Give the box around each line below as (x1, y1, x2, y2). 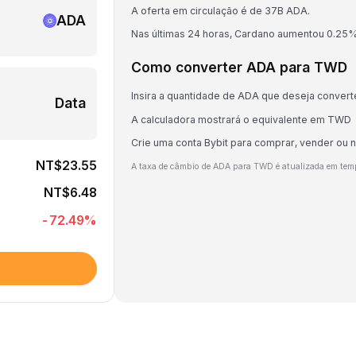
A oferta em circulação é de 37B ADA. (131, 4, 310, 17)
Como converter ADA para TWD (131, 59, 347, 75)
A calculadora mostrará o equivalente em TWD (131, 113, 351, 126)
